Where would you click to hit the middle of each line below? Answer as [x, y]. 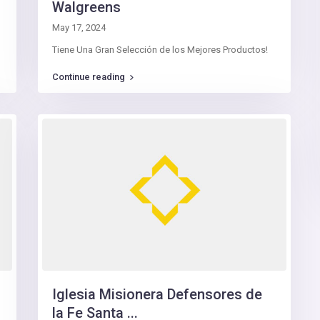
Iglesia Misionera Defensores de [157, 295]
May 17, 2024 [79, 27]
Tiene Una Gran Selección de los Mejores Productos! [160, 49]
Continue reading [89, 76]
